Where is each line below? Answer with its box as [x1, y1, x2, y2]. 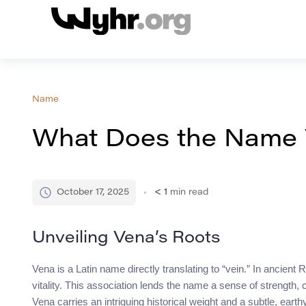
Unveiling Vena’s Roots [32, 230, 220, 247]
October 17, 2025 [57, 188, 129, 197]
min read [170, 188, 208, 197]
